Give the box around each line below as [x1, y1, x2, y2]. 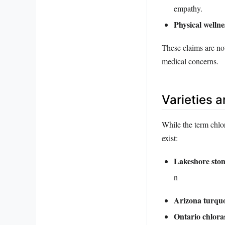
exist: [162, 132, 178, 143]
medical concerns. [162, 55, 218, 66]
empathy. [174, 3, 202, 14]
